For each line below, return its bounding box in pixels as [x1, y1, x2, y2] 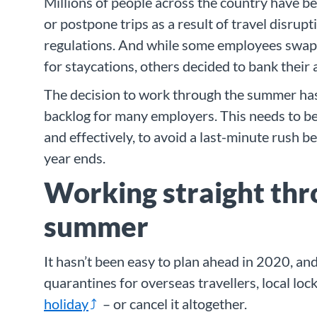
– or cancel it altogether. [100, 295, 247, 313]
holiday [44, 295, 88, 313]
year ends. [44, 149, 105, 167]
